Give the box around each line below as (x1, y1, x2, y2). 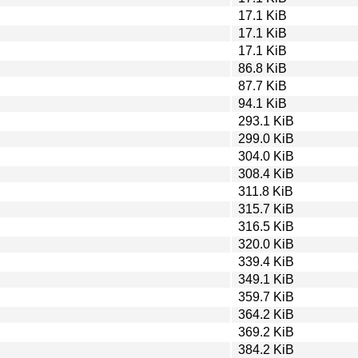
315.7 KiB (238, 201, 294, 216)
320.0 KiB (238, 237, 294, 251)
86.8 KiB (238, 61, 287, 75)
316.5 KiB (238, 219, 294, 233)
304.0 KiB (238, 149, 294, 163)
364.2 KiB (238, 307, 294, 321)
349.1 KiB (238, 272, 294, 286)
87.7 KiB (238, 78, 287, 93)
